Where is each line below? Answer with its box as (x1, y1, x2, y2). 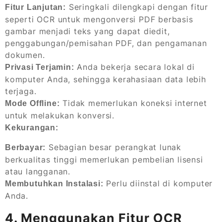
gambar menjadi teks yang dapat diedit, (5, 26, 170, 36)
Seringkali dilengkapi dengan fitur (66, 1, 208, 12)
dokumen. (5, 50, 45, 60)
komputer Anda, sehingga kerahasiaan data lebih (5, 74, 206, 84)
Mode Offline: (5, 99, 60, 108)
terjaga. (5, 86, 37, 96)
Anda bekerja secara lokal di (74, 61, 195, 72)
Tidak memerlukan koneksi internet (59, 98, 207, 108)
